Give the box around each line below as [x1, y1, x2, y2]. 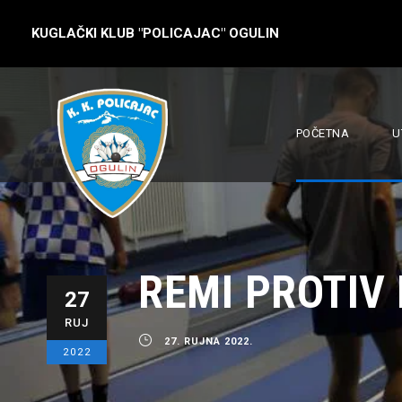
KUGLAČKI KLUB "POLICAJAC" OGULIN [31, 25, 279, 41]
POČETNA [295, 127, 349, 140]
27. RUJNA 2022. [164, 336, 253, 347]
